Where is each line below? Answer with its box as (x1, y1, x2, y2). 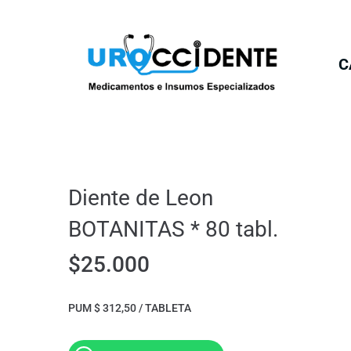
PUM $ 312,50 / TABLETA (68, 302, 191, 315)
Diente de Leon (68, 185, 213, 212)
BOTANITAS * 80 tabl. (68, 216, 278, 243)
